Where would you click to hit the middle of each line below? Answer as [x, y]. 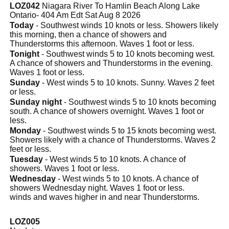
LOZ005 [25, 221]
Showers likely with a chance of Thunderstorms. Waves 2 [113, 140]
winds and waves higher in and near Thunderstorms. [105, 197]
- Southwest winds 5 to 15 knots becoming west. [129, 130]
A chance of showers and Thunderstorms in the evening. [111, 63]
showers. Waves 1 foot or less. [64, 168]
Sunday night [36, 102]
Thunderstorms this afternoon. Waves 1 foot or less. [102, 43]
